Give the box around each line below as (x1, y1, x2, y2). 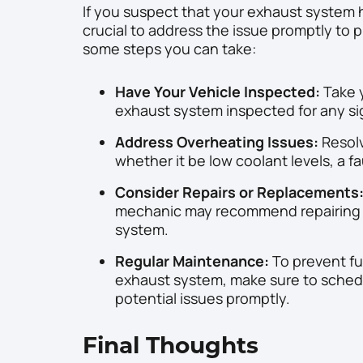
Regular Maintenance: (115, 251, 269, 271)
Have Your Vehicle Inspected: (115, 82, 320, 102)
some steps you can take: (83, 39, 256, 59)
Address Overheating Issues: (115, 132, 318, 152)
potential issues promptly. (115, 288, 290, 309)
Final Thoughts (83, 331, 258, 360)
